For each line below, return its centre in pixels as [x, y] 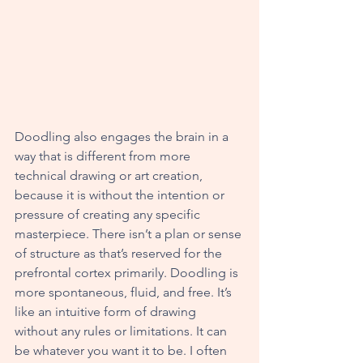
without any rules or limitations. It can [122, 331]
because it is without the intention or [121, 195]
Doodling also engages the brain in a [123, 137]
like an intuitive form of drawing [107, 312]
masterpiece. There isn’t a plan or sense [130, 234]
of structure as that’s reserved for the [120, 254]
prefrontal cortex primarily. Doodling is [128, 273]
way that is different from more [104, 156]
